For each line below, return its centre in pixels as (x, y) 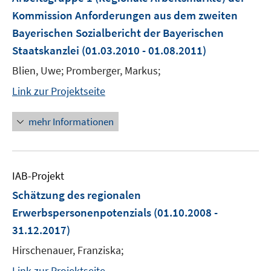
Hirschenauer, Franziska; (68, 250)
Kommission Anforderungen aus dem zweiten (125, 15)
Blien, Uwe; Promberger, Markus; (86, 70)
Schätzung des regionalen (77, 195)
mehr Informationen (71, 122)
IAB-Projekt (38, 176)
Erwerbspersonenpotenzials (82, 212)
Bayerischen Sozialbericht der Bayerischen (118, 33)
